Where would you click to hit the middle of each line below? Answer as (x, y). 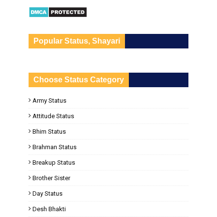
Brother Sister (51, 178)
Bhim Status (49, 132)
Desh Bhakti (49, 209)
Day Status (47, 194)
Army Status (49, 101)
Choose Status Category (79, 80)
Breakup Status (54, 163)
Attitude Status (53, 116)
